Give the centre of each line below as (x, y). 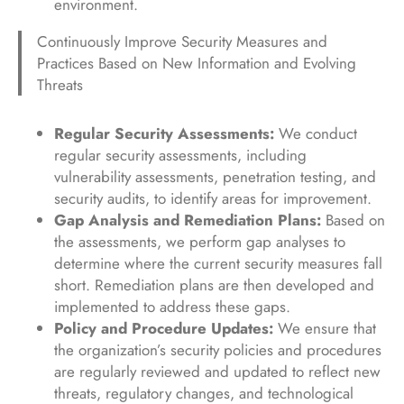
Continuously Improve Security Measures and (183, 41)
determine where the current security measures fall (218, 263)
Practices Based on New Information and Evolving (197, 63)
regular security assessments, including (180, 155)
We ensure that (327, 328)
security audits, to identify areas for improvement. (213, 198)
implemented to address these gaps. (172, 306)
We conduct (318, 133)
